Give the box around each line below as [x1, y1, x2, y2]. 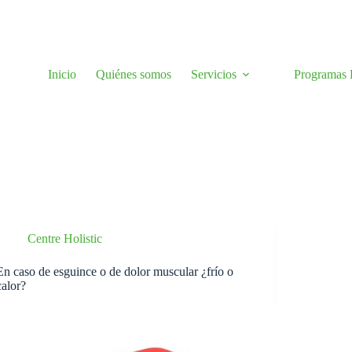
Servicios [191, 67, 237, 81]
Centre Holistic [27, 232, 103, 245]
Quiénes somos [96, 67, 172, 81]
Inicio [48, 67, 77, 81]
